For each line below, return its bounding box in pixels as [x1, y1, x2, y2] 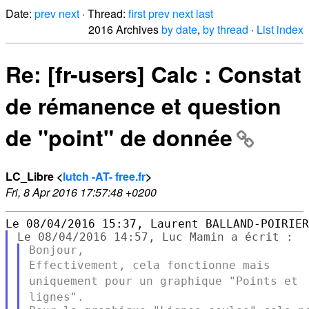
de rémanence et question [6, 90, 281, 122]
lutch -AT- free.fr [63, 168, 146, 184]
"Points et [228, 274, 298, 288]
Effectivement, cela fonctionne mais [28, 258, 270, 272]
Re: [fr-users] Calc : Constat [6, 58, 301, 90]
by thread [203, 21, 248, 37]
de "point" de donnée [6, 121, 232, 154]
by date [161, 21, 197, 37]
